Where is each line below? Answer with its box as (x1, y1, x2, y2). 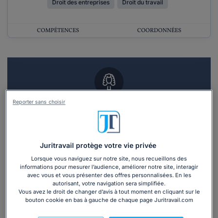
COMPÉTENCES (36, 27, 79, 35)
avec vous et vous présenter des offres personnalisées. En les (27, 172, 191, 179)
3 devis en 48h (87, 162, 131, 170)
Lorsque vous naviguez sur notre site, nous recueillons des (31, 155, 187, 163)
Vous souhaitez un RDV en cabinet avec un (27, 103, 191, 115)
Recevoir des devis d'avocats (57, 138, 161, 147)
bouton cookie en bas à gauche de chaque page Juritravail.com (25, 197, 193, 204)
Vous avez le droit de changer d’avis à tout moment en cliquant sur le (18, 188, 200, 196)
